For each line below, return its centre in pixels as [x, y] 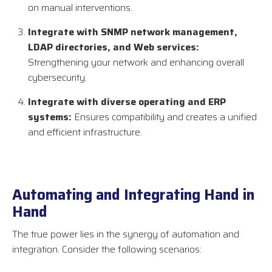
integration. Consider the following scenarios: [107, 250]
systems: [50, 117]
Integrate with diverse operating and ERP [127, 102]
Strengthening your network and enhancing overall [136, 63]
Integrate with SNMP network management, [133, 32]
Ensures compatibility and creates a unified [164, 117]
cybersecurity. [57, 78]
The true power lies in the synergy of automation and [126, 234]
